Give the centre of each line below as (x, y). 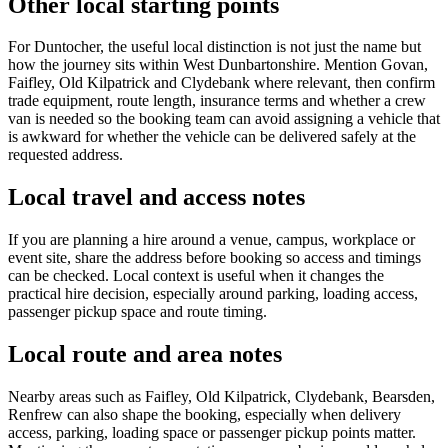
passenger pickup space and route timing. (137, 312)
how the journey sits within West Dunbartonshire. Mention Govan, (218, 65)
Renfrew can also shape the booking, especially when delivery (204, 415)
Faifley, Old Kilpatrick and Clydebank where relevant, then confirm (221, 83)
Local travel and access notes (156, 197)
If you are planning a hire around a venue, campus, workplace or (211, 240)
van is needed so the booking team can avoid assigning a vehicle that (224, 119)
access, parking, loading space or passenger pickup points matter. (212, 433)
